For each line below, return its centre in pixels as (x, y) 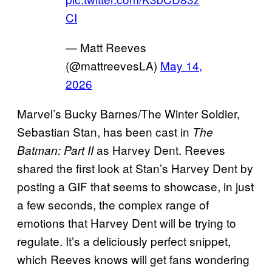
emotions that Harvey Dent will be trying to (127, 222)
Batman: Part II (57, 150)
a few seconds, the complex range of (113, 204)
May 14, (181, 65)
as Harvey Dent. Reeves (161, 149)
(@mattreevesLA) (113, 65)
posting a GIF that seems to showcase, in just (135, 186)
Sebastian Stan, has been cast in (105, 131)
